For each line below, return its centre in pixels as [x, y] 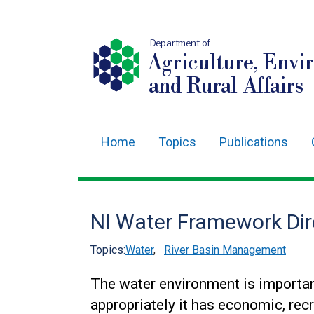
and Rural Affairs [226, 86]
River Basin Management [225, 250]
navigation [130, 184]
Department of [180, 43]
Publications [254, 142]
